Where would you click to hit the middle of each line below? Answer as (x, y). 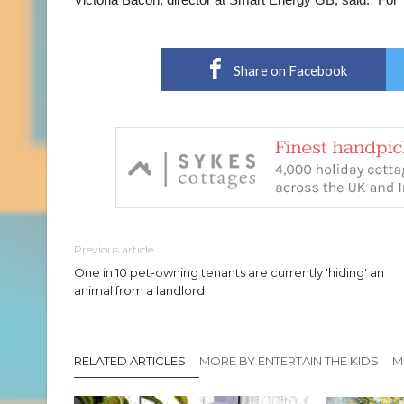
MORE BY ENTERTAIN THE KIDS (289, 361)
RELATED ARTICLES (130, 361)
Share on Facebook (290, 70)
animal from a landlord (139, 290)
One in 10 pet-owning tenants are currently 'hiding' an (229, 272)
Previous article (114, 249)
